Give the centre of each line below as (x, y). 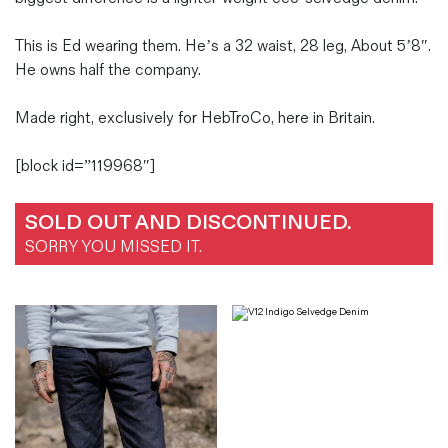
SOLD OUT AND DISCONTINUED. (188, 222)
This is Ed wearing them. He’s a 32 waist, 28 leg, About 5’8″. (223, 46)
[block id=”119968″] (85, 166)
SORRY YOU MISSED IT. (113, 247)
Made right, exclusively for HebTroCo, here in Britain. (195, 118)
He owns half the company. (108, 70)
